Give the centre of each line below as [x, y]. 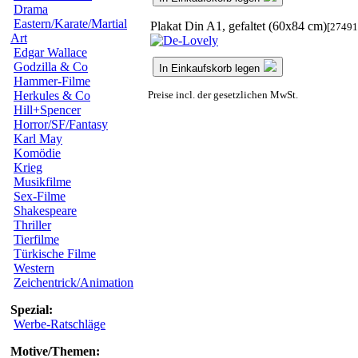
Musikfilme [42, 182]
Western [34, 268]
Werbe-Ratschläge [60, 324]
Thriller [32, 225]
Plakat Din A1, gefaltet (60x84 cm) [239, 26]
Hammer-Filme [52, 81]
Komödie [37, 153]
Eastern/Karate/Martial [70, 24]
